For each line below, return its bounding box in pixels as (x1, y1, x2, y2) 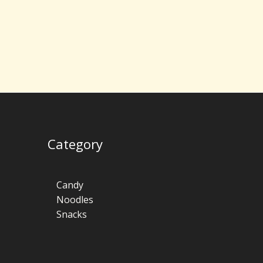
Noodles (56, 193, 93, 206)
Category (48, 134, 103, 153)
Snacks (56, 207, 87, 221)
